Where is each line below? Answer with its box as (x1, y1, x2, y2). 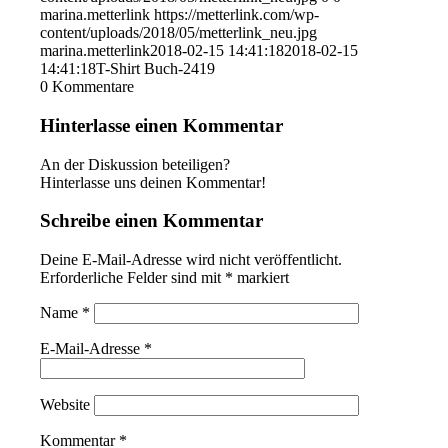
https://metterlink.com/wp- (154, 6, 320, 24)
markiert (233, 269, 290, 287)
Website (40, 396, 91, 414)
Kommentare (52, 78, 135, 96)
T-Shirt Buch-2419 (96, 60, 216, 78)
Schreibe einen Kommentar (40, 210, 264, 232)
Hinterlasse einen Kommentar (40, 114, 284, 136)
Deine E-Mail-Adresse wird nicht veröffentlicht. (40, 251, 343, 269)
